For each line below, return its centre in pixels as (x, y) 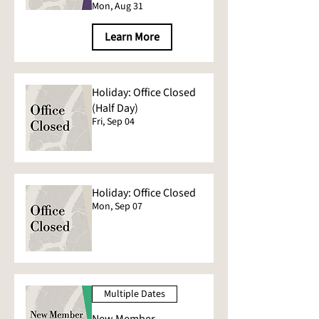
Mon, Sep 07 (117, 206)
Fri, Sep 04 (113, 122)
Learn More (132, 37)
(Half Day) (115, 108)
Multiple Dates (135, 294)
